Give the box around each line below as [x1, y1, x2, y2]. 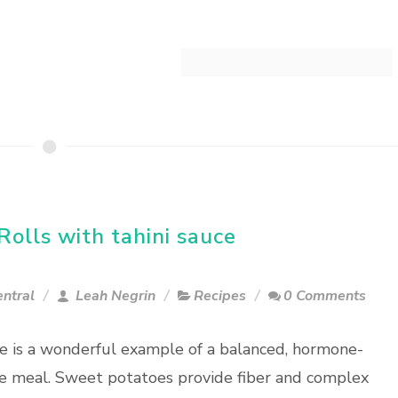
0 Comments [283, 286, 366, 306]
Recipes [194, 286, 246, 306]
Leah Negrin [72, 286, 155, 306]
